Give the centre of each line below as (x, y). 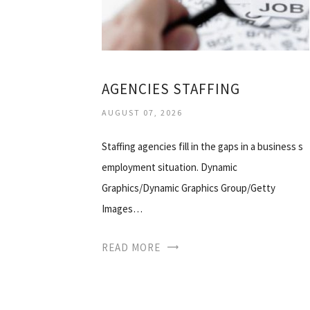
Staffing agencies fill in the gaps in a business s (202, 146)
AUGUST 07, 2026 (142, 112)
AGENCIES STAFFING (171, 89)
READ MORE (131, 247)
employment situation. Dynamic (170, 167)
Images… (122, 208)
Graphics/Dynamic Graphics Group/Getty (189, 188)
